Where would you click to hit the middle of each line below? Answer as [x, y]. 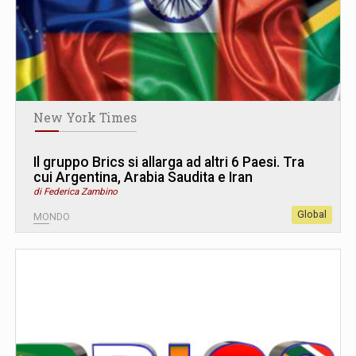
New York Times [85, 117]
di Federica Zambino [75, 191]
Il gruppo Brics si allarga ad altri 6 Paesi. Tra [169, 162]
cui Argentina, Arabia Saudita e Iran [143, 177]
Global [312, 214]
